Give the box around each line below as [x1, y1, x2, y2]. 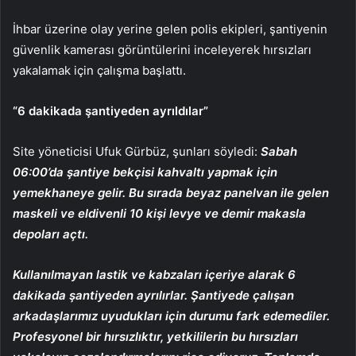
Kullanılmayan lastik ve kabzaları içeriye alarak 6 [13, 266, 296, 282]
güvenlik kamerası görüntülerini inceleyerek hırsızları [13, 41, 311, 57]
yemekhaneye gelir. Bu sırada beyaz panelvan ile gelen [13, 184, 329, 200]
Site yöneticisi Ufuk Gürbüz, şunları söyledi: [13, 143, 261, 159]
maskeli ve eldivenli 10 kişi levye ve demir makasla [13, 205, 306, 221]
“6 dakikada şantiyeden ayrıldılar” [13, 103, 208, 118]
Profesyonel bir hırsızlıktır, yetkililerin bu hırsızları [13, 328, 298, 344]
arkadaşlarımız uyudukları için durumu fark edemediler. [13, 308, 330, 323]
